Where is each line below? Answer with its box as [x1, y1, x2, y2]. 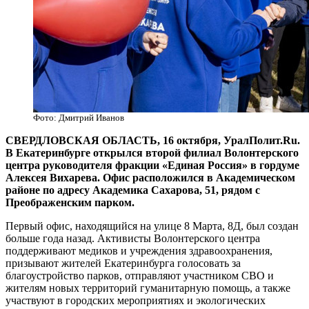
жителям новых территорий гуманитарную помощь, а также [6, 282, 290, 295]
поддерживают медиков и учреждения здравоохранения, [6, 245, 272, 257]
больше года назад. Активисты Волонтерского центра [6, 232, 260, 245]
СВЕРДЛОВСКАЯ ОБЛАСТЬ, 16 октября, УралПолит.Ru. [6, 134, 300, 147]
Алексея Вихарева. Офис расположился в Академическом [6, 172, 295, 184]
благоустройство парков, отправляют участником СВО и [6, 270, 274, 282]
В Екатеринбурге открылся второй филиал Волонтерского [6, 147, 299, 159]
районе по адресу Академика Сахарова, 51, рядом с [6, 184, 260, 197]
